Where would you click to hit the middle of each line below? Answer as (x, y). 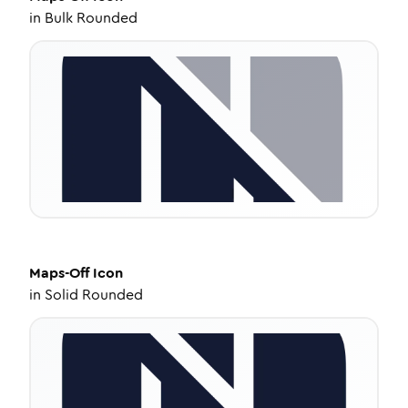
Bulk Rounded (91, 18)
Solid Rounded (94, 295)
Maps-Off (59, 273)
